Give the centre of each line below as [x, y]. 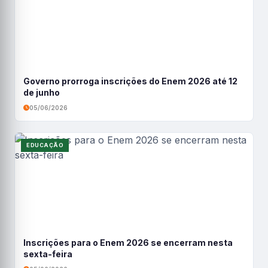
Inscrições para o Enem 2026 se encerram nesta [128, 243]
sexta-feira [48, 254]
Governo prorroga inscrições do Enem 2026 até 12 [130, 81]
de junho [42, 92]
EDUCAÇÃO [45, 145]
